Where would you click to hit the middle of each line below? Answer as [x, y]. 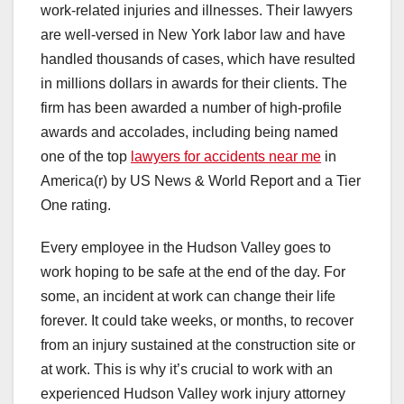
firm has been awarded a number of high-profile [191, 108]
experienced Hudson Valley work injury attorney [193, 394]
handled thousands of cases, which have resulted [198, 60]
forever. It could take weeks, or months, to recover [197, 321]
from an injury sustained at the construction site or [198, 345]
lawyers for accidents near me [226, 157]
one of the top [86, 157]
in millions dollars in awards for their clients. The [194, 84]
